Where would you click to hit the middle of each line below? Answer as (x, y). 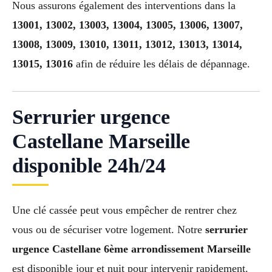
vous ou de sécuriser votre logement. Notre (109, 229)
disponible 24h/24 (89, 165)
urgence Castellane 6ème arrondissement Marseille (131, 249)
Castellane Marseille (101, 141)
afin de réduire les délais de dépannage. (161, 63)
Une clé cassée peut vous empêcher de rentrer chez (124, 210)
